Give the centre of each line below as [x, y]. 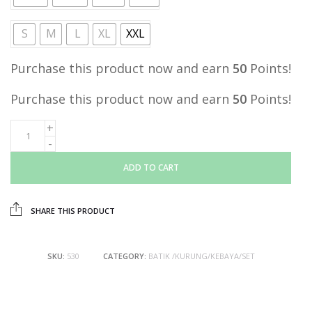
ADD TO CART [151, 167]
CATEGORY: [125, 256]
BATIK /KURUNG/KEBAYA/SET [201, 256]
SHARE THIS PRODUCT [72, 210]
